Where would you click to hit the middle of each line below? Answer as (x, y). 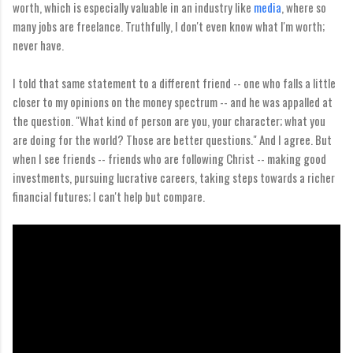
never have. (38, 45)
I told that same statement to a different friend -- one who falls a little (174, 82)
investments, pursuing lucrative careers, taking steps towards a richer (174, 177)
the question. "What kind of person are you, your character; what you (169, 120)
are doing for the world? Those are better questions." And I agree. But (172, 139)
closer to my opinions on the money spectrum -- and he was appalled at (173, 101)
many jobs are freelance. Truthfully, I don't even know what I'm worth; (169, 26)
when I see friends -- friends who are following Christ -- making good (169, 158)
